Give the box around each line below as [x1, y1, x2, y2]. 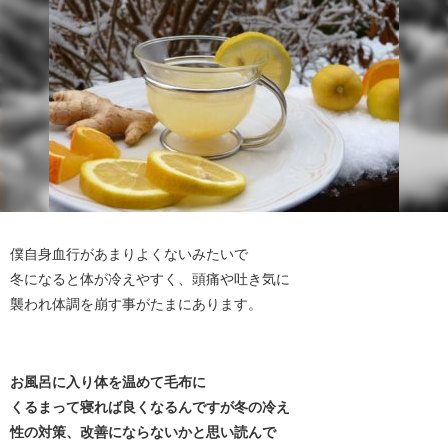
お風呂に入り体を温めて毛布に [10, 374, 206, 389]
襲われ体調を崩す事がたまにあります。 [10, 296, 262, 311]
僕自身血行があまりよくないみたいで [10, 246, 248, 261]
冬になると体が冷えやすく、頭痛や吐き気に [10, 271, 290, 286]
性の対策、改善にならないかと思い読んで [10, 424, 276, 439]
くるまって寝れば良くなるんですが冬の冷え [10, 399, 290, 414]
